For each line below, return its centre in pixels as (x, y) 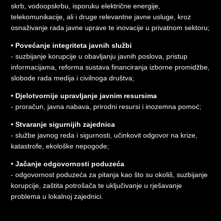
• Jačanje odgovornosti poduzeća (68, 164)
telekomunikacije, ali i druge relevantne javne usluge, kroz (101, 17)
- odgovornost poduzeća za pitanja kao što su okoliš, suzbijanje (110, 174)
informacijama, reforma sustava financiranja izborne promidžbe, (110, 67)
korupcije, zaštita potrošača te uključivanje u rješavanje (97, 185)
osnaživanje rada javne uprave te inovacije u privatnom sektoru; (110, 27)
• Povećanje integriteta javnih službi (72, 45)
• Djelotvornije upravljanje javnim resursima (84, 95)
